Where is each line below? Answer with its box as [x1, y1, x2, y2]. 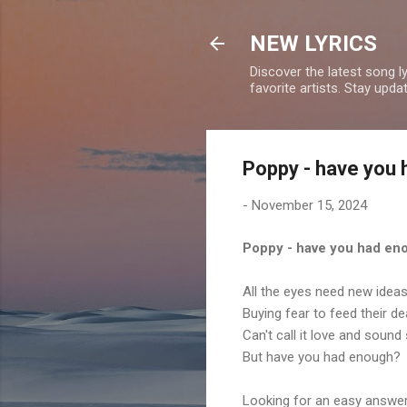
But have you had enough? [243, 348, 401, 365]
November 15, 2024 [252, 197, 367, 213]
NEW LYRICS [250, 31, 377, 56]
